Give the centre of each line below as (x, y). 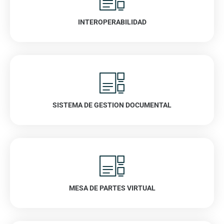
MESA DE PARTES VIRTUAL (112, 188)
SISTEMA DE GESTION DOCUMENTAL (112, 105)
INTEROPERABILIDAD (112, 22)
